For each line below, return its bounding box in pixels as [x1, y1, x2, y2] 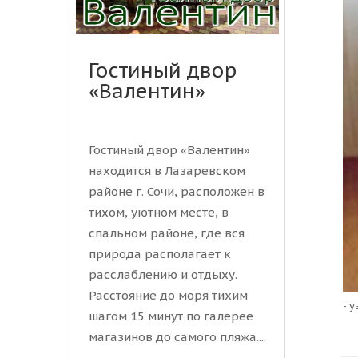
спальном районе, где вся [89, 225, 245, 241]
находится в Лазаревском [89, 163, 245, 179]
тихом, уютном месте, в [89, 205, 229, 221]
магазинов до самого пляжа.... [89, 329, 266, 345]
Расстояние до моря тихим [89, 288, 248, 304]
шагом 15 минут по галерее [89, 308, 253, 324]
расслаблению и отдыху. [89, 267, 237, 283]
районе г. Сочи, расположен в [89, 184, 265, 200]
